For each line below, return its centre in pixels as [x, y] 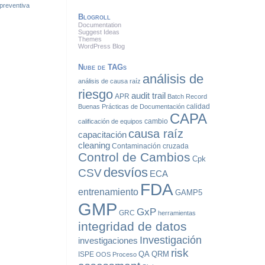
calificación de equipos [111, 121]
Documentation [100, 25]
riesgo [96, 94]
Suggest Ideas [99, 32]
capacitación [103, 135]
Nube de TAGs [103, 67]
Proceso [125, 254]
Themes [90, 39]
